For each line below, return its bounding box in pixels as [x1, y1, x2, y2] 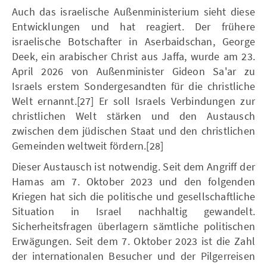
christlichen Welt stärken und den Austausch [12, 108, 255, 123]
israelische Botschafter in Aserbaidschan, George [12, 34, 255, 48]
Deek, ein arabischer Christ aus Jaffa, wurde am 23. [12, 49, 255, 63]
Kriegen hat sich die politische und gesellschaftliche [12, 189, 255, 203]
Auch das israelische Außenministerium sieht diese [12, 4, 255, 18]
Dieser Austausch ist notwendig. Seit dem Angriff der [12, 159, 255, 173]
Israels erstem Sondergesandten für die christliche [12, 79, 255, 93]
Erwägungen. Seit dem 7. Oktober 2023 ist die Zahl [12, 234, 255, 248]
